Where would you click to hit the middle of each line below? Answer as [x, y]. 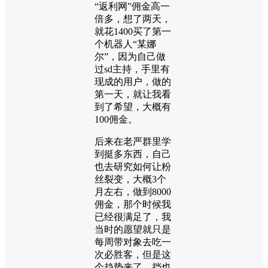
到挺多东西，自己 [133, 154]
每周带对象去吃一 [133, 242]
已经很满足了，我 [133, 217]
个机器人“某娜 [125, 44]
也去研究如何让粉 [133, 166]
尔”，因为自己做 [130, 56]
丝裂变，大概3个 [130, 179]
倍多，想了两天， [133, 19]
